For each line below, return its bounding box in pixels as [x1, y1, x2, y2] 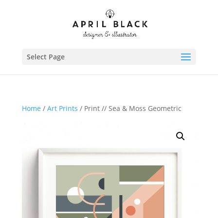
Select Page [26, 52, 65, 61]
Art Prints [47, 104, 78, 113]
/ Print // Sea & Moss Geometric [77, 104, 182, 113]
